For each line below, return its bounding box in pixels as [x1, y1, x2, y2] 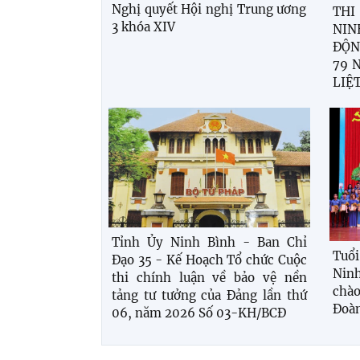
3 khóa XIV [112, 19, 175, 35]
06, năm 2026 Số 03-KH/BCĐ [112, 305, 286, 321]
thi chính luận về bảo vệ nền [112, 269, 307, 285]
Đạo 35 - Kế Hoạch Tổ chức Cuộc [112, 252, 307, 268]
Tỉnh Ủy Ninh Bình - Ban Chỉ [112, 234, 307, 250]
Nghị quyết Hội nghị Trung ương [112, 2, 307, 18]
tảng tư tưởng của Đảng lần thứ [112, 287, 307, 303]
